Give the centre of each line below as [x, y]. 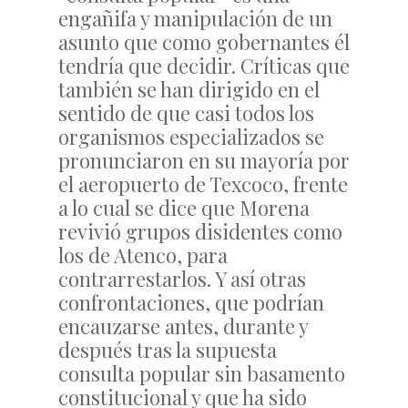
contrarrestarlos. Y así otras [182, 279]
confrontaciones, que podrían [191, 302]
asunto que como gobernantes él [204, 42]
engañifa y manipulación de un [195, 18]
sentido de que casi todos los [186, 113]
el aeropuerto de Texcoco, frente [203, 184]
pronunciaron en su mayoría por [204, 160]
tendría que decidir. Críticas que [204, 66]
